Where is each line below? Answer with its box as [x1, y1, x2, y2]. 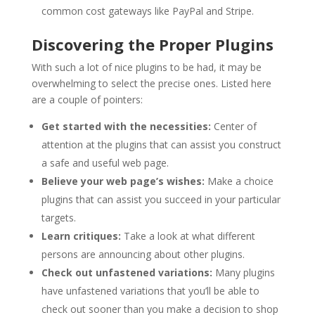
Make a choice [204, 174, 274, 188]
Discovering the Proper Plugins [31, 33, 274, 55]
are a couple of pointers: [31, 92, 143, 106]
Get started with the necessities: [41, 119, 211, 133]
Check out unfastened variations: [41, 265, 212, 279]
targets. [41, 210, 76, 224]
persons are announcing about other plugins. [41, 247, 245, 261]
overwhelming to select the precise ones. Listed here [31, 76, 271, 90]
